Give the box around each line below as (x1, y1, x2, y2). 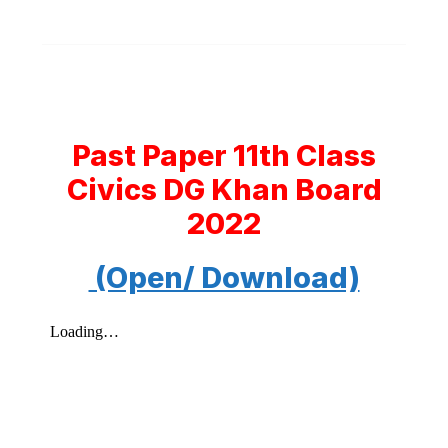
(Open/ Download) (88, 260, 360, 295)
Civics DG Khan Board (66, 172, 382, 207)
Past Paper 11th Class (72, 138, 376, 173)
